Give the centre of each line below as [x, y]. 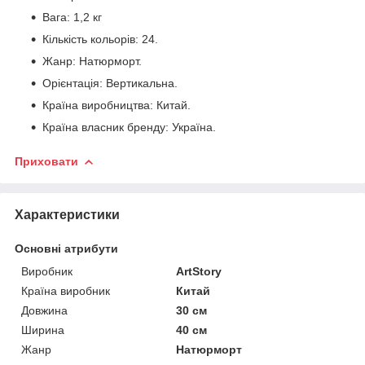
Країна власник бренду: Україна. [129, 127]
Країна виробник [66, 290]
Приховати [46, 161]
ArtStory [199, 271]
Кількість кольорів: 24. [100, 39]
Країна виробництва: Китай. [117, 105]
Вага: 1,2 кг [72, 17]
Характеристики [67, 214]
